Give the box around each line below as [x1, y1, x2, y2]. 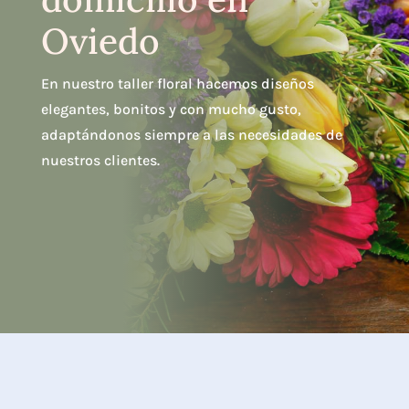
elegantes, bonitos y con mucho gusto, [40, 100, 301, 119]
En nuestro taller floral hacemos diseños [40, 75, 314, 93]
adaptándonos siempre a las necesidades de [40, 126, 342, 144]
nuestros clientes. [40, 152, 160, 170]
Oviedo [40, 18, 160, 65]
